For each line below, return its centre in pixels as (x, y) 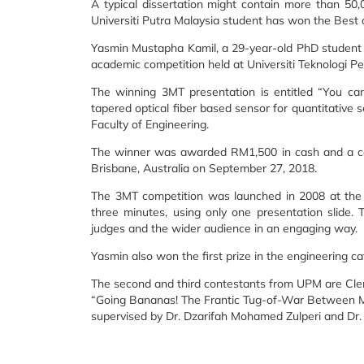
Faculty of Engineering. (150, 124)
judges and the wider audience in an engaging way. (224, 228)
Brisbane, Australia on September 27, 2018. (204, 168)
